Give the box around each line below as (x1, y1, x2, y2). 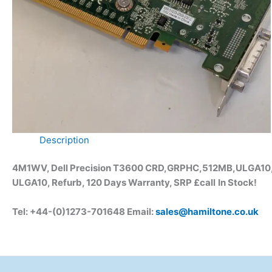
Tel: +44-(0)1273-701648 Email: (12, 206, 155, 218)
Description (39, 134, 89, 146)
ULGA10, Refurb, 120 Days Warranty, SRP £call (12, 177, 216, 189)
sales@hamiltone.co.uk (155, 206, 259, 218)
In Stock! (218, 177, 257, 189)
